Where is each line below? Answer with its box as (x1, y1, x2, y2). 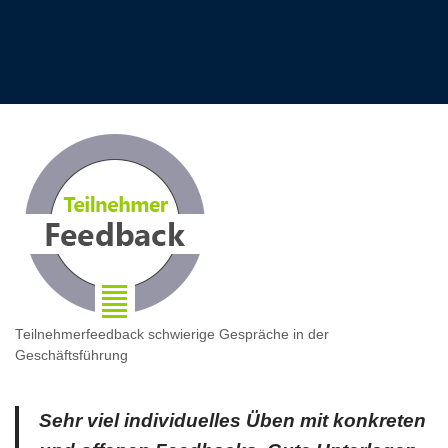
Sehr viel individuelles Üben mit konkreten (39, 410, 426, 431)
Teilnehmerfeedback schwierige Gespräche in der (15, 327, 329, 342)
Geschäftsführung (15, 348, 128, 363)
